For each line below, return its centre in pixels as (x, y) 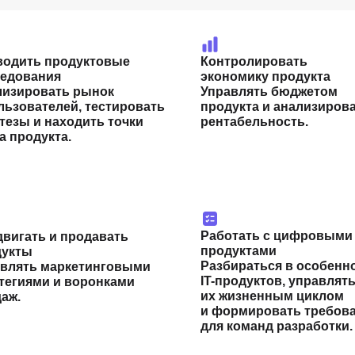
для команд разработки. (277, 326)
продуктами (239, 251)
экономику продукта (265, 76)
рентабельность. (254, 122)
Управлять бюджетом (269, 92)
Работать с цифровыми (277, 236)
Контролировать (254, 61)
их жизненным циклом (272, 296)
